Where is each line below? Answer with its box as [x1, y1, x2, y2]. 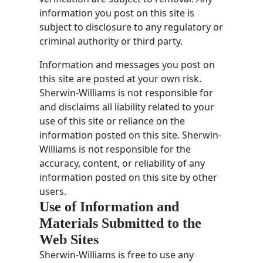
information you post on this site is [39, 6, 195, 19]
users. [39, 184, 67, 198]
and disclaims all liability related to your [39, 100, 215, 113]
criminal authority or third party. [39, 34, 183, 48]
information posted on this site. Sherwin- [39, 128, 222, 141]
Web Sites [39, 231, 99, 247]
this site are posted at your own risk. [39, 72, 202, 85]
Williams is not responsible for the [39, 142, 191, 156]
